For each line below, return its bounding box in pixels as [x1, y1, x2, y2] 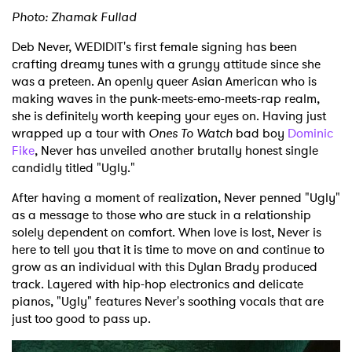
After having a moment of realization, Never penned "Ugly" [12, 189, 340, 207]
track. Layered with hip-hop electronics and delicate [12, 275, 303, 294]
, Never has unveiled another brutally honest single [35, 141, 318, 160]
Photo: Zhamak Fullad [12, 8, 137, 27]
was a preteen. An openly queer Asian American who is [12, 72, 317, 91]
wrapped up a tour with [12, 124, 148, 143]
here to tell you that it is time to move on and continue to [12, 240, 324, 259]
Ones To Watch [148, 124, 233, 143]
